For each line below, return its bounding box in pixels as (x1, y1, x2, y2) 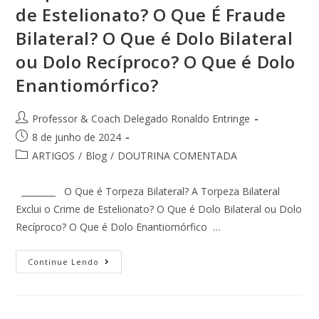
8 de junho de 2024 (32, 130, 122, 145)
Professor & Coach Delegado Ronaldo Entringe (32, 112, 251, 126)
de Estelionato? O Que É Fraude (16, 3, 286, 27)
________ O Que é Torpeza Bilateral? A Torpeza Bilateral (16, 184, 281, 199)
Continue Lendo (28, 256, 100, 268)
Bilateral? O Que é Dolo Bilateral (16, 26, 293, 51)
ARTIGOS (32, 149, 75, 163)
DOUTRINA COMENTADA (117, 149, 238, 163)
